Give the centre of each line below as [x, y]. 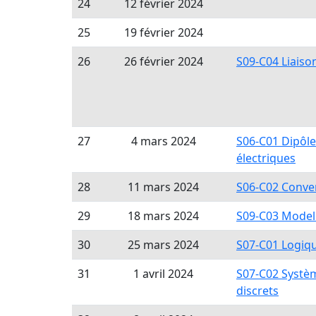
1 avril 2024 [163, 274]
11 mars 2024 [163, 187]
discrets [257, 291]
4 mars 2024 [163, 141]
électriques [266, 158]
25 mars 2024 [163, 245]
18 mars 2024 [163, 216]
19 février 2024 [163, 32]
